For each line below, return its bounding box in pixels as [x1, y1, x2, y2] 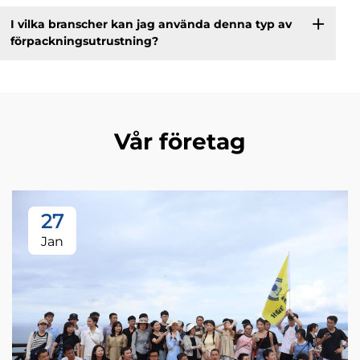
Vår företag [114, 127, 246, 155]
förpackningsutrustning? [10, 34, 158, 49]
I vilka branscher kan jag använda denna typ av [10, 17, 292, 32]
